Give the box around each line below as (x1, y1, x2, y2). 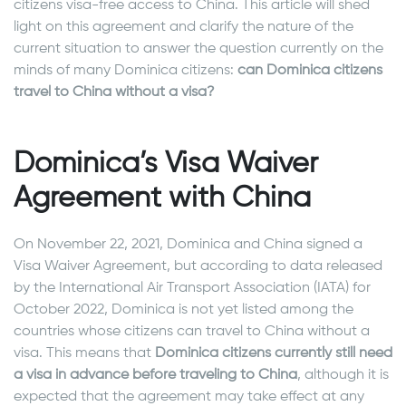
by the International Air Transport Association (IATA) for (14, 281, 371, 296)
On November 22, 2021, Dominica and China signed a (14, 237, 362, 253)
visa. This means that (14, 346, 155, 362)
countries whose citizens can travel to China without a (14, 324, 370, 340)
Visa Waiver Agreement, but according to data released (14, 259, 382, 275)
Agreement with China (14, 184, 311, 214)
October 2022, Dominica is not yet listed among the (14, 303, 353, 318)
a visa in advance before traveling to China (14, 368, 297, 383)
